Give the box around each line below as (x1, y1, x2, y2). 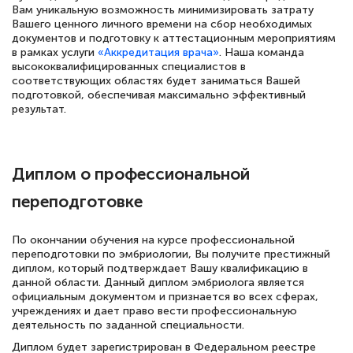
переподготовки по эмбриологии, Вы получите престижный (12, 247, 330, 261)
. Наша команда (219, 45, 304, 59)
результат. (12, 102, 66, 116)
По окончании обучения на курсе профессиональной (12, 232, 295, 247)
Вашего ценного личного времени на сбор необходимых (12, 17, 312, 31)
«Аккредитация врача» (98, 45, 219, 59)
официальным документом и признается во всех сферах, (12, 289, 318, 303)
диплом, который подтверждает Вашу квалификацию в (12, 261, 308, 275)
